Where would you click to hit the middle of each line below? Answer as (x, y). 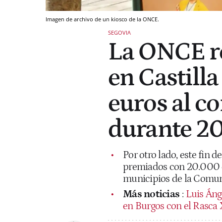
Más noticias (151, 194)
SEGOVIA (119, 32)
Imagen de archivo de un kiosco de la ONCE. (102, 19)
